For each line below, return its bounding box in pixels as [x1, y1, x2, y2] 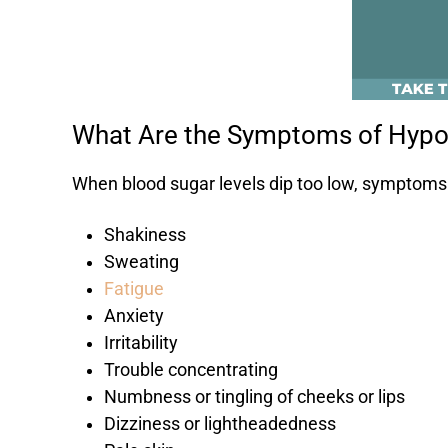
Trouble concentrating [104, 360, 278, 381]
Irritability [104, 333, 178, 354]
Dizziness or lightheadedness [104, 414, 336, 435]
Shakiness [104, 225, 186, 246]
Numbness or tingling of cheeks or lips [104, 387, 405, 408]
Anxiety [104, 306, 164, 327]
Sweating [104, 252, 179, 273]
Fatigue [104, 279, 164, 300]
